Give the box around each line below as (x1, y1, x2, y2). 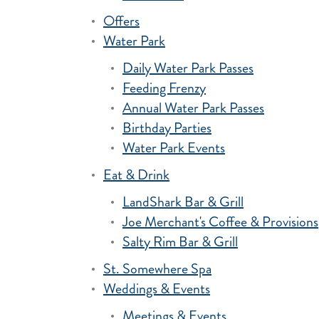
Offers (103, 11, 140, 31)
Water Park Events (122, 137, 225, 158)
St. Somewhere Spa (103, 258, 211, 279)
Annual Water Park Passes (122, 98, 264, 118)
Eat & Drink (103, 164, 169, 185)
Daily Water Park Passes (122, 58, 253, 78)
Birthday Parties (122, 117, 211, 138)
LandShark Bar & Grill (122, 192, 244, 212)
